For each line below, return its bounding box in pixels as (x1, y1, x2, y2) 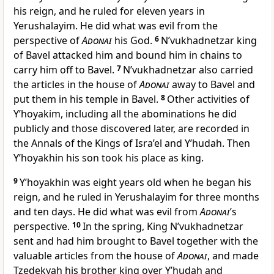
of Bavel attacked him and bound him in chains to (13, 48, 242, 62)
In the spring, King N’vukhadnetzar (83, 220, 243, 234)
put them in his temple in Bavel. (13, 92, 161, 106)
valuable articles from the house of (13, 249, 177, 263)
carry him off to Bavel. (13, 63, 117, 77)
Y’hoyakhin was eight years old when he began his (20, 176, 251, 190)
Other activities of (167, 92, 250, 106)
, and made (207, 249, 259, 263)
